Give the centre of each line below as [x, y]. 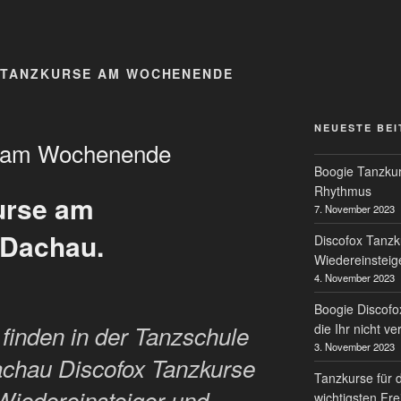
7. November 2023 [354, 208]
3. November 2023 [354, 346]
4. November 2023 [354, 277]
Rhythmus [342, 190]
